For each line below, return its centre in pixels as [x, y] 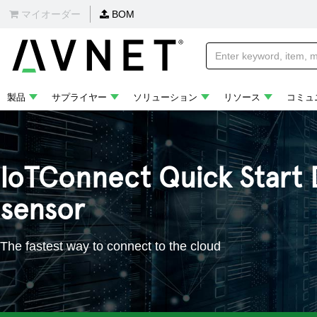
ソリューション [165, 97]
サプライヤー [79, 97]
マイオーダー [50, 14]
